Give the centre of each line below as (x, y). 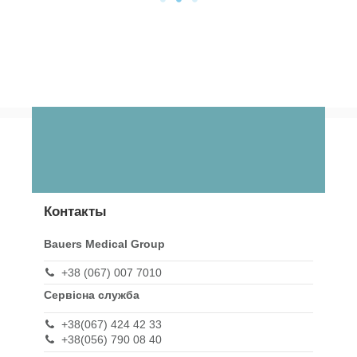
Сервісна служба (92, 295)
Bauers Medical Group (104, 243)
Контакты (75, 212)
